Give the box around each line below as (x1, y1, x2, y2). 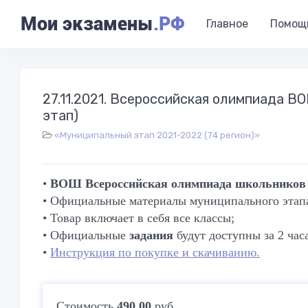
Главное (206, 17, 248, 30)
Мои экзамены (21, 13, 153, 35)
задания (129, 228, 177, 242)
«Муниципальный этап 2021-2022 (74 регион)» (54, 130, 260, 140)
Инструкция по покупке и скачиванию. (50, 245, 260, 259)
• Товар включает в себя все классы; (43, 211, 234, 225)
